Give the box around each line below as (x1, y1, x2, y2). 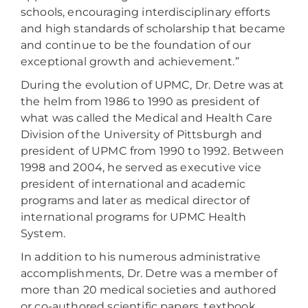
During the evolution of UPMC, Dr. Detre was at (21, 78, 285, 91)
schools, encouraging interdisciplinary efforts (21, 5, 271, 19)
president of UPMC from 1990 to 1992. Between (21, 144, 285, 157)
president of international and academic (21, 177, 246, 190)
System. (21, 227, 66, 240)
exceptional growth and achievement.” (21, 55, 239, 68)
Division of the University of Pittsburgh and (21, 128, 263, 141)
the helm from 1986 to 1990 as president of (21, 95, 259, 108)
